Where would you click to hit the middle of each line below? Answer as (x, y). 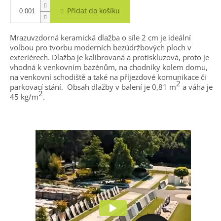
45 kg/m (24, 97)
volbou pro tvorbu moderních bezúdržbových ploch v (101, 48)
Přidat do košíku (93, 11)
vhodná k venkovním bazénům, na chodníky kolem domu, (109, 67)
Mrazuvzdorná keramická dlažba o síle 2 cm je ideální (100, 38)
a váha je (197, 87)
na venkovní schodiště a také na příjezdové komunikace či (108, 77)
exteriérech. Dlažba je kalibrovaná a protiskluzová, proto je (110, 57)
